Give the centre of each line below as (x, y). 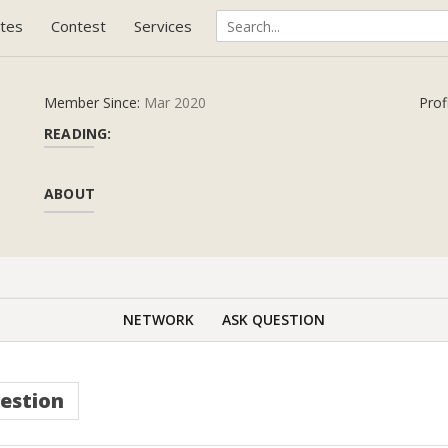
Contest (78, 26)
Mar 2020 (175, 102)
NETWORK (158, 319)
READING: (78, 133)
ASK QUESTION (273, 319)
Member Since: (94, 102)
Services (163, 26)
